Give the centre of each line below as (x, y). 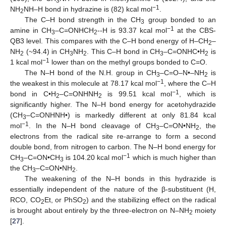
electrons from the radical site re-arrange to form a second (113, 136)
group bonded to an (180, 20)
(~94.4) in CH (47, 52)
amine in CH (31, 31)
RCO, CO (25, 200)
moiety (204, 211)
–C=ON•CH (42, 158)
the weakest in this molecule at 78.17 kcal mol (83, 83)
